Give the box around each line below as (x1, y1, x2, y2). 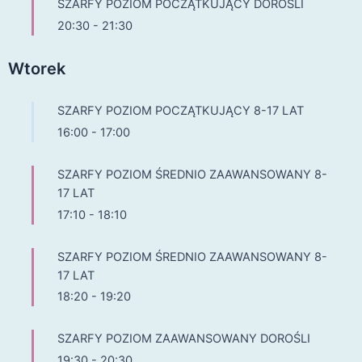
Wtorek (8, 58, 65, 78)
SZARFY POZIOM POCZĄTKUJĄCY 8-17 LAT (57, 103, 305, 119)
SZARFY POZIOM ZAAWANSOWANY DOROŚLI (57, 331, 311, 347)
